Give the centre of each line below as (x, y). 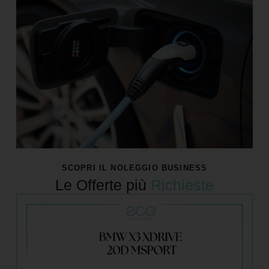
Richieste (182, 185)
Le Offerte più (103, 185)
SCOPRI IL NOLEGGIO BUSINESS (134, 168)
